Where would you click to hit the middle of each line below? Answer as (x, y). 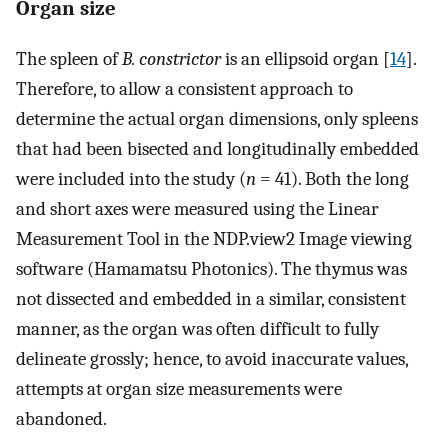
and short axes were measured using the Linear (197, 209)
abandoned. (61, 419)
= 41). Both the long (332, 179)
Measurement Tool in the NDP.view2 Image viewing (214, 239)
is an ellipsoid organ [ (305, 59)
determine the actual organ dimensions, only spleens (217, 119)
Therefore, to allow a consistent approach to (184, 89)
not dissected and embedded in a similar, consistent (211, 299)
